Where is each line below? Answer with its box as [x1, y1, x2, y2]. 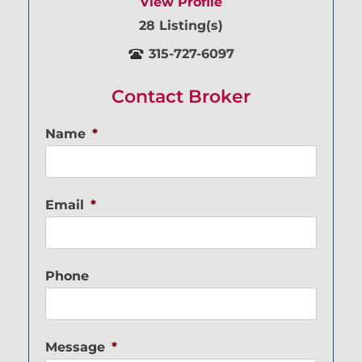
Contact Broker [112, 86, 250, 108]
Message [45, 339, 105, 356]
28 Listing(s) [139, 18, 223, 34]
